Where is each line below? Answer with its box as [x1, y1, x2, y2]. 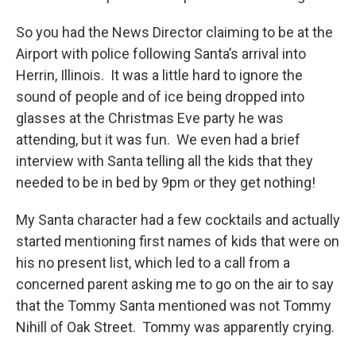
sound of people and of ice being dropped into [16, 88, 304, 106]
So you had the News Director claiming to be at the [16, 24, 333, 41]
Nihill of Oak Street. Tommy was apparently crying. [16, 319, 338, 336]
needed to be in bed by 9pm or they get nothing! [16, 174, 319, 192]
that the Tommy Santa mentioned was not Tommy [16, 297, 331, 315]
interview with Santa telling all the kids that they [16, 153, 313, 170]
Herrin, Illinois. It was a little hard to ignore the [16, 67, 303, 84]
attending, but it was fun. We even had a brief [16, 131, 300, 149]
